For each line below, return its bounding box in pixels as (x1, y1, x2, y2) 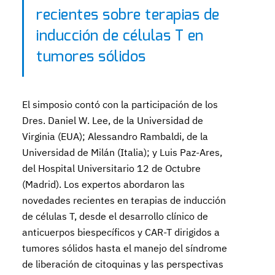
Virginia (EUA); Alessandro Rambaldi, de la (22, 130, 209, 142)
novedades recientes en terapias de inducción (22, 194, 227, 206)
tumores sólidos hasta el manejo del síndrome (22, 242, 228, 254)
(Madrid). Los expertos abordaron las (22, 178, 185, 190)
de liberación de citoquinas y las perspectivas (22, 258, 224, 270)
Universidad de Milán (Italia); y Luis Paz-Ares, (22, 146, 223, 158)
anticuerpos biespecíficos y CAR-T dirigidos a (22, 226, 220, 238)
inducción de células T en (36, 29, 204, 44)
